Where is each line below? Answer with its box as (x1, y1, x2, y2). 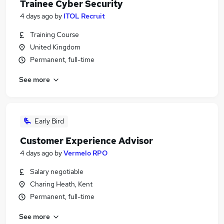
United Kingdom (30, 42, 80, 51)
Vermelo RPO (63, 148, 107, 157)
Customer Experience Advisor (20, 135, 153, 146)
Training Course (30, 30, 79, 39)
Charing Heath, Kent (30, 179, 92, 188)
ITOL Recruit (63, 11, 105, 20)
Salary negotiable (30, 167, 83, 176)
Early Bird (34, 116, 64, 125)
